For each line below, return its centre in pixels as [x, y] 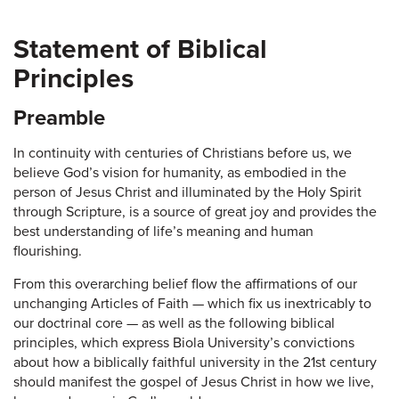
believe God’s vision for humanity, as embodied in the [180, 172]
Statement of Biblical [140, 49]
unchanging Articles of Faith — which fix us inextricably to [192, 303]
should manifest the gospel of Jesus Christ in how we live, [194, 382]
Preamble [59, 118]
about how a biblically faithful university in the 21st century [195, 362]
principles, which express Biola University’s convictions [184, 342]
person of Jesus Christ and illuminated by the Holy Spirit [187, 192]
